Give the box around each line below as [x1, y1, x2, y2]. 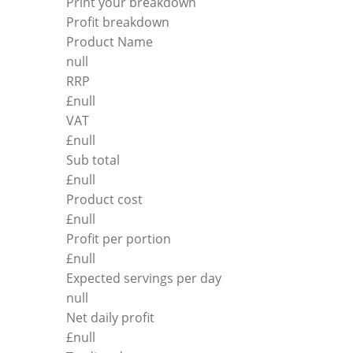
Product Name [66, 32, 153, 50]
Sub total [66, 150, 120, 169]
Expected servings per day [66, 269, 221, 287]
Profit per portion [66, 229, 171, 247]
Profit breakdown [66, 13, 169, 31]
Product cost [66, 190, 143, 208]
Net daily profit [66, 308, 154, 326]
